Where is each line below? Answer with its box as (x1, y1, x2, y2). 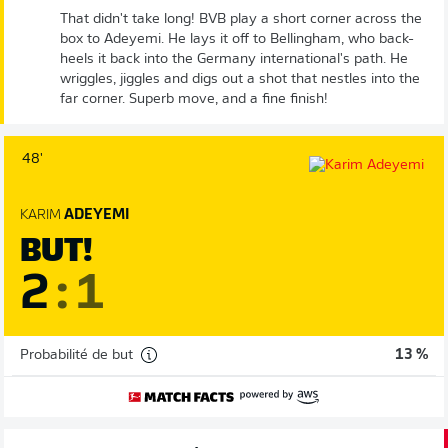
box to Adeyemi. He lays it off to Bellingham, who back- (60, 32, 414, 47)
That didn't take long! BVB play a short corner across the (60, 12, 422, 27)
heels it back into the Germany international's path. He (60, 52, 408, 67)
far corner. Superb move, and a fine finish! (60, 92, 328, 107)
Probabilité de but (20, 347, 133, 363)
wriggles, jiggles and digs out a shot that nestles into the (60, 72, 420, 87)
